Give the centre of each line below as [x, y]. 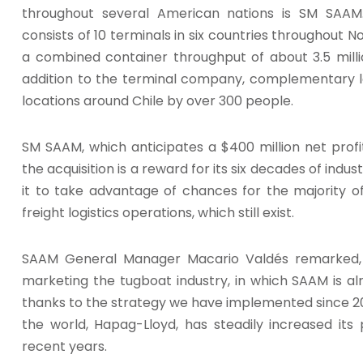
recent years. [64, 347]
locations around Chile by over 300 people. [158, 101]
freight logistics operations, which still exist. [158, 213]
